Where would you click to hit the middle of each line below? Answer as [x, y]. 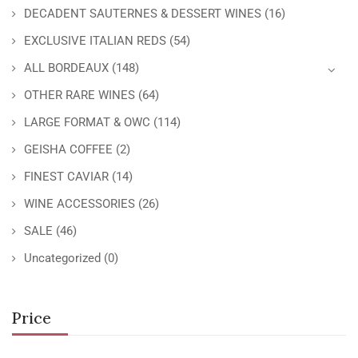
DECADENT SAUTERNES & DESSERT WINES [143, 14]
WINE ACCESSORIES [80, 204]
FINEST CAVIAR [66, 177]
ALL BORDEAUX [66, 68]
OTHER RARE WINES [80, 95]
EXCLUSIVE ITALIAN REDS [95, 41]
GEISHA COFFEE [68, 149]
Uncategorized [62, 258]
